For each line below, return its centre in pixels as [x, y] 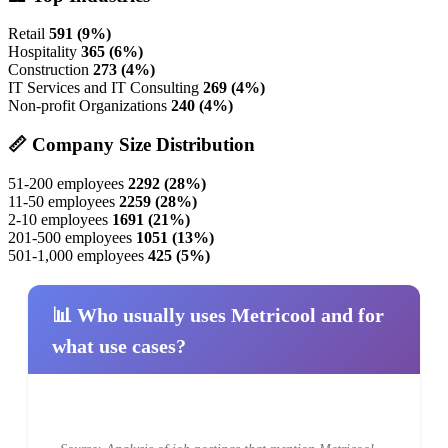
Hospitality [42, 52]
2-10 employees [58, 219]
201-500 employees [70, 237]
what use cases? [119, 345]
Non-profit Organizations [87, 106]
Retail [26, 34]
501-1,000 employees [76, 255]
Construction [48, 70]
